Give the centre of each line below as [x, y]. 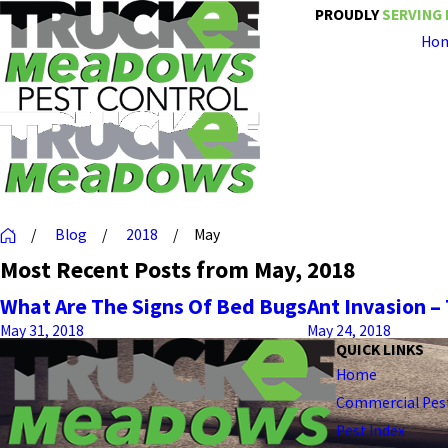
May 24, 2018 [349, 331]
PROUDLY [348, 14]
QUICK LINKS [380, 350]
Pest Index [370, 431]
